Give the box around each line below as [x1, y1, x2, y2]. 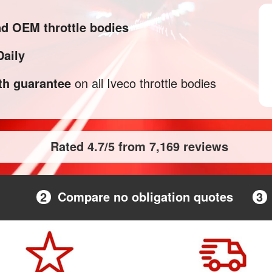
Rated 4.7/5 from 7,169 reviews [50, 137, 228, 155]
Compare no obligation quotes [57, 188, 233, 205]
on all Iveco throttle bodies [71, 74, 216, 92]
